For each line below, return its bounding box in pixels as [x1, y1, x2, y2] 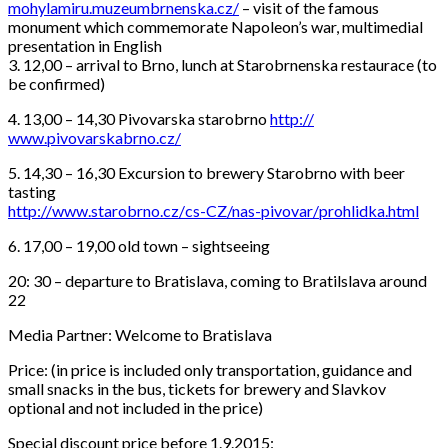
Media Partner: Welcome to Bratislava [8, 324, 272, 344]
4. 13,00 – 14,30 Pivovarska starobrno [8, 108, 270, 128]
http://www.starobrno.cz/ [8, 200, 185, 220]
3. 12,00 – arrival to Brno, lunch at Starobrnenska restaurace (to [8, 54, 437, 74]
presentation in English [8, 35, 162, 55]
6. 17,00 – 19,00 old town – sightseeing [8, 235, 270, 255]
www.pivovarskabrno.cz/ [8, 127, 181, 147]
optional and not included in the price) [8, 397, 263, 417]
